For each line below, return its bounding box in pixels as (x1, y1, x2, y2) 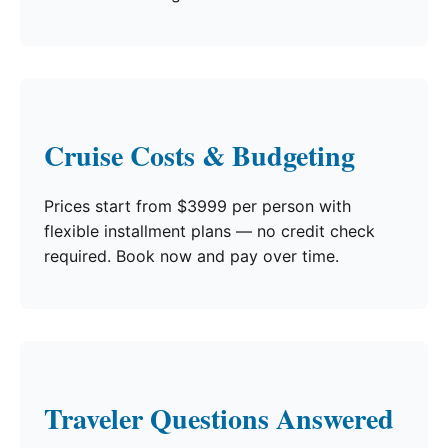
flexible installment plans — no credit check (44, 221, 375, 242)
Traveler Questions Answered (44, 398, 394, 440)
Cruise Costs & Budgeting (44, 135, 355, 177)
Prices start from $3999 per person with (44, 196, 351, 217)
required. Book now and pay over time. (44, 246, 339, 267)
